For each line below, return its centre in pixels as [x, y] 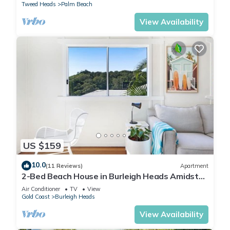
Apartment [194, 166]
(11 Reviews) [64, 166]
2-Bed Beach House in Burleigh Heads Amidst [110, 176]
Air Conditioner [41, 189]
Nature [36, 186]
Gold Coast [36, 197]
